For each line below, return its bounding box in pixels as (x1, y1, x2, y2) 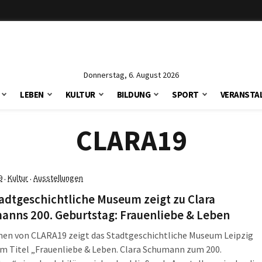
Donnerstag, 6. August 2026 (83, 70, 179, 80)
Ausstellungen (33, 173, 84, 183)
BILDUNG (116, 89, 151, 100)
